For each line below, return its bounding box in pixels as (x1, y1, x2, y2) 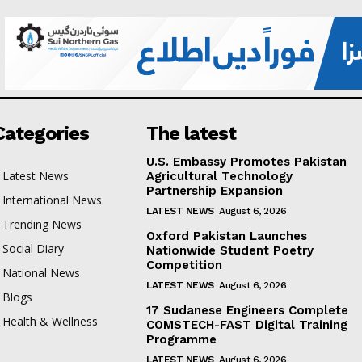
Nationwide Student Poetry (146, 242, 314, 258)
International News (2, 192, 103, 208)
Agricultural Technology (146, 168, 293, 183)
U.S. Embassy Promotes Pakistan (146, 154, 347, 169)
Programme (146, 331, 217, 347)
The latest (146, 121, 237, 145)
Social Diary (2, 240, 65, 256)
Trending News (2, 216, 82, 232)
